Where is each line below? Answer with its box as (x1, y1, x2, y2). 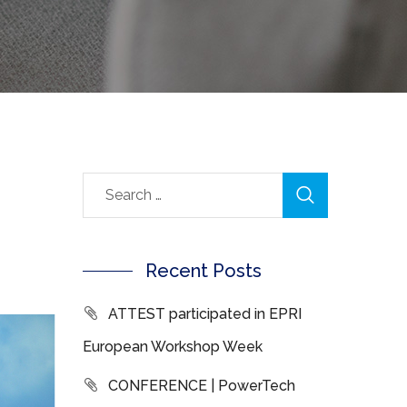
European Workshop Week (83, 338, 263, 355)
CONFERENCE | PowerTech (108, 377, 295, 394)
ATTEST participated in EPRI (108, 305, 302, 323)
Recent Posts (145, 260, 262, 282)
